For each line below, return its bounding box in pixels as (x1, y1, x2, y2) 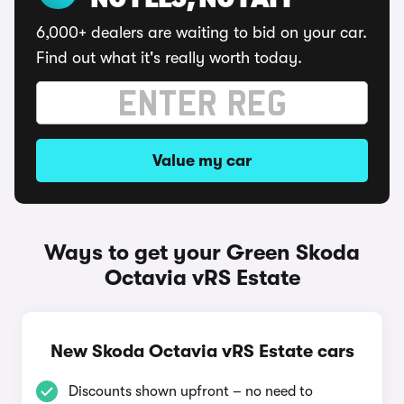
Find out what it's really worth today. (36, 49, 302, 67)
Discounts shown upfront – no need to (69, 383, 313, 399)
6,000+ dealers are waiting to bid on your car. (36, 23, 367, 41)
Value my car (152, 151, 252, 170)
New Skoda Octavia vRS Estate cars (50, 341, 354, 362)
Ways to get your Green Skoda (44, 240, 360, 265)
